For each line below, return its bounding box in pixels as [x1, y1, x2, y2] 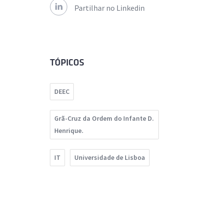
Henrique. [54, 126, 84, 135]
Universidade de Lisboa [74, 153, 145, 162]
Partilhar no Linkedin [74, 3, 145, 13]
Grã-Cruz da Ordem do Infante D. [54, 114, 154, 123]
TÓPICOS [50, 58, 84, 68]
